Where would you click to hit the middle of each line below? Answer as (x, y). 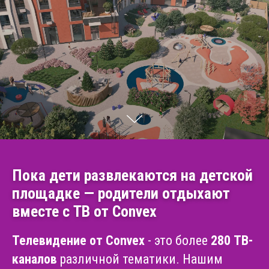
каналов (35, 259)
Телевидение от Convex (78, 240)
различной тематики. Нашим (140, 259)
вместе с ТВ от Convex (84, 211)
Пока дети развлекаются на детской (132, 175)
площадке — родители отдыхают (121, 193)
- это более (178, 240)
